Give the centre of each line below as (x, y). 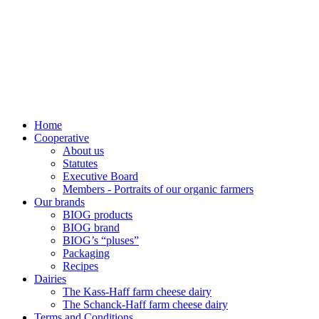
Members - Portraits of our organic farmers (158, 189)
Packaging (86, 253)
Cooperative (62, 137)
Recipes (80, 266)
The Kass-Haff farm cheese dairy (137, 291)
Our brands (59, 202)
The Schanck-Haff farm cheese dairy (145, 304)
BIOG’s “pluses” (101, 240)
